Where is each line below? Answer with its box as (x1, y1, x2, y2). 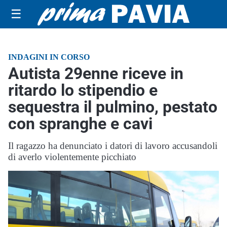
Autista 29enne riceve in (8, 64, 183, 83)
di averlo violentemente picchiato (8, 152, 136, 162)
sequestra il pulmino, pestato (8, 97, 217, 117)
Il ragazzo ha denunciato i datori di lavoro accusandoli (8, 140, 217, 151)
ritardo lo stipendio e (8, 81, 158, 100)
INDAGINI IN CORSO (8, 53, 90, 61)
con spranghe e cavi (8, 114, 153, 133)
